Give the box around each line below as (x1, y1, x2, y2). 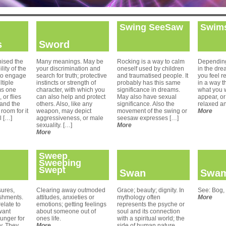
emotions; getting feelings (36, 201, 106, 208)
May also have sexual (117, 93, 177, 100)
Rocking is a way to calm (117, 58, 185, 65)
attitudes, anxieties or (36, 194, 94, 201)
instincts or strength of (36, 79, 96, 86)
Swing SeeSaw (120, 22, 183, 32)
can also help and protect (36, 93, 105, 100)
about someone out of (36, 208, 96, 215)
